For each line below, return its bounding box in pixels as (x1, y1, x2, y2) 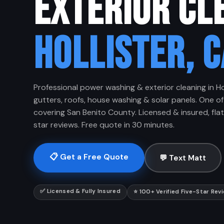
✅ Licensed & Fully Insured (40, 187, 120, 195)
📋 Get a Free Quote (49, 151, 129, 162)
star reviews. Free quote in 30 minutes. (33, 119, 175, 130)
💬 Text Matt (159, 152, 206, 163)
